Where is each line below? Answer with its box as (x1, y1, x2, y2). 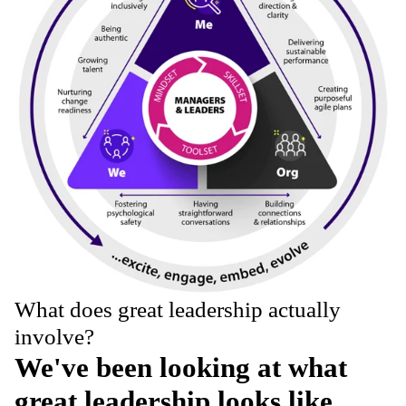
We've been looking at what (14, 352, 347, 384)
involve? (14, 324, 94, 350)
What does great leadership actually (14, 297, 341, 323)
